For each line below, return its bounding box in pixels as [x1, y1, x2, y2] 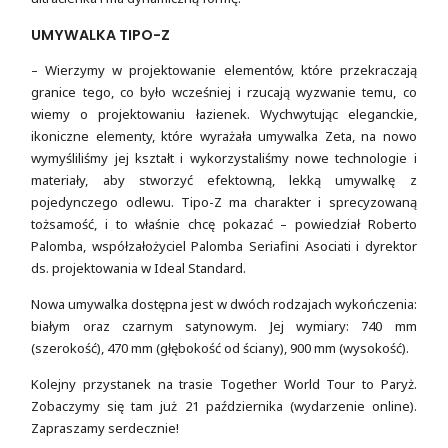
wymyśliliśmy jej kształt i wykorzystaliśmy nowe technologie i [31, 148, 417, 167]
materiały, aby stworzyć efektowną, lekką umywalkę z [31, 170, 417, 189]
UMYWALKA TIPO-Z [31, 25, 171, 46]
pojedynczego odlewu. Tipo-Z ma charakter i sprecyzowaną [31, 192, 417, 211]
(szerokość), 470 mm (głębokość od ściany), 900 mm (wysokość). [31, 338, 410, 357]
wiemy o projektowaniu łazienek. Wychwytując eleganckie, [31, 104, 417, 123]
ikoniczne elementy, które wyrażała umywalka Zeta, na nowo [31, 126, 417, 145]
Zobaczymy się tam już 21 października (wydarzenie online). [31, 397, 417, 416]
